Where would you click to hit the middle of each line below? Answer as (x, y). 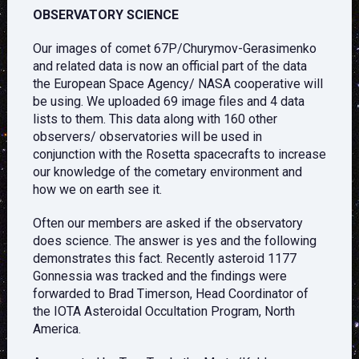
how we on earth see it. (97, 190)
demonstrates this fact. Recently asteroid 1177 (164, 259)
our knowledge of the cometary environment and (167, 172)
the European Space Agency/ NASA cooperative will (177, 84)
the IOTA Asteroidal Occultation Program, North (163, 312)
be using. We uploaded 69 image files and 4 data (168, 102)
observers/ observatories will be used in (147, 137)
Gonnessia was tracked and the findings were (159, 276)
